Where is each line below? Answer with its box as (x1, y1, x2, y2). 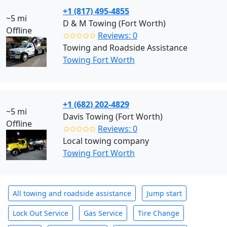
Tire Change (138, 208, 179, 218)
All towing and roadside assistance (13, 188, 131, 198)
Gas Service (84, 208, 123, 218)
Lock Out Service (13, 208, 68, 218)
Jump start (146, 188, 182, 198)
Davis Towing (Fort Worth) (63, 111, 163, 122)
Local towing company (63, 135, 149, 146)
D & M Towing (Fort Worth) (63, 18, 166, 29)
